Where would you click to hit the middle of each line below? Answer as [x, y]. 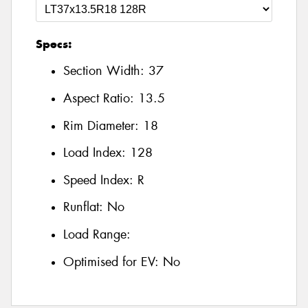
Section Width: [106, 71]
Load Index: [97, 153]
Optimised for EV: [113, 262]
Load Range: [97, 234]
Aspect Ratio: [101, 99]
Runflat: [85, 207]
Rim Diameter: [103, 125]
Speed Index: [100, 180]
